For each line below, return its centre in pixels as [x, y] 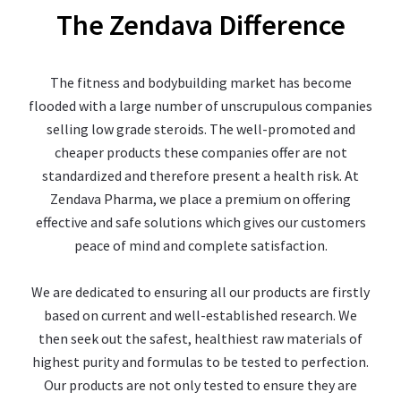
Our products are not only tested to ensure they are [200, 384]
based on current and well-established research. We [200, 315]
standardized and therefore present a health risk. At [200, 175]
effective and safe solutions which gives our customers [200, 222]
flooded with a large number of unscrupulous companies [200, 105]
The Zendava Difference [200, 25]
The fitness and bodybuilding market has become [200, 82]
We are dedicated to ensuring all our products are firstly [200, 291]
